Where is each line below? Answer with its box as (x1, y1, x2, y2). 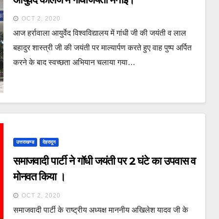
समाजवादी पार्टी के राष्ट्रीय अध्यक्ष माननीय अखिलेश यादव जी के (13, 205, 188, 214)
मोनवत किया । (13, 170, 66, 183)
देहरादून (42, 139, 56, 145)
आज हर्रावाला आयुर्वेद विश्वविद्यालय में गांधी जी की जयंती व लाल (13, 28, 186, 37)
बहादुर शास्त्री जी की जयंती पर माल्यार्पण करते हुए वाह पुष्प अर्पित (13, 43, 192, 52)
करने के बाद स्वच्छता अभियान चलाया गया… (13, 58, 135, 66)
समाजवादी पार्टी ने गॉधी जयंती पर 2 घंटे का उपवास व (13, 154, 196, 168)
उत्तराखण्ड (16, 139, 34, 145)
